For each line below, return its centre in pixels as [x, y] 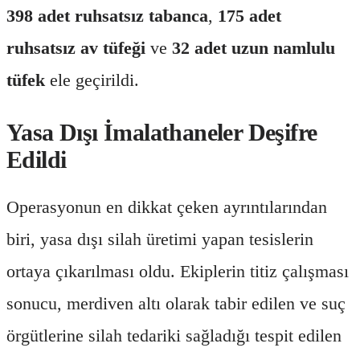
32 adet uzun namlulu [254, 47]
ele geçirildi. [92, 80]
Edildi [37, 159]
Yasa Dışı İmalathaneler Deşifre [162, 132]
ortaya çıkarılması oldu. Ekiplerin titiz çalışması [178, 271]
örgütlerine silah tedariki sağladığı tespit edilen [174, 335]
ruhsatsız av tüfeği [76, 47]
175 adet [250, 15]
